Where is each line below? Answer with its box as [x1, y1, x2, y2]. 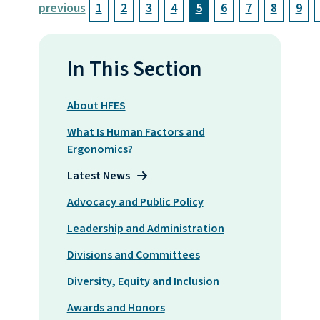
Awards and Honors [66, 300, 165, 316]
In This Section [66, 54, 202, 85]
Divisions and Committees [66, 247, 200, 264]
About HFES [66, 98, 126, 114]
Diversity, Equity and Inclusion [66, 274, 219, 290]
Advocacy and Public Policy [66, 194, 204, 211]
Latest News [66, 168, 130, 184]
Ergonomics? [66, 141, 133, 158]
